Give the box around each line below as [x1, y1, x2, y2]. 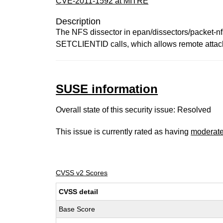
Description [56, 16, 101, 26]
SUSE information [56, 82, 158, 96]
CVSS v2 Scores [56, 169, 108, 177]
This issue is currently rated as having [56, 127, 191, 136]
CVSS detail [59, 188, 99, 196]
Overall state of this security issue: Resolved [56, 106, 212, 114]
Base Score [59, 205, 96, 213]
